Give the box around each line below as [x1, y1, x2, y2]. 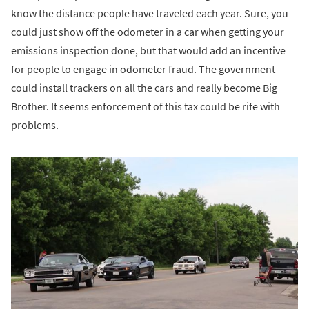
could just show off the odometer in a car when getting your [11, 24, 284, 39]
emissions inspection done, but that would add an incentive [11, 43, 286, 57]
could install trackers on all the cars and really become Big [11, 80, 277, 94]
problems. [11, 117, 59, 132]
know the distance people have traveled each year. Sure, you [11, 6, 288, 20]
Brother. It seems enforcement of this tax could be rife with [11, 99, 280, 113]
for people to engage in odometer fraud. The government [11, 61, 275, 76]
